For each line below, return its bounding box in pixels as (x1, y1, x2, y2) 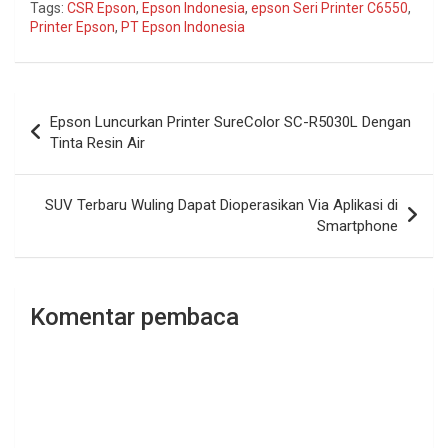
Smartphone (317, 217, 398, 236)
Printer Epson (30, 19, 115, 36)
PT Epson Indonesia (121, 19, 245, 36)
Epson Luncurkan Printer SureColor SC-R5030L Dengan (50, 113, 411, 132)
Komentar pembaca (30, 303, 239, 332)
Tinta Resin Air (50, 134, 145, 153)
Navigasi (14, 92, 113, 122)
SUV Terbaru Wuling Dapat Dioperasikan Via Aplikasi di (45, 196, 398, 215)
